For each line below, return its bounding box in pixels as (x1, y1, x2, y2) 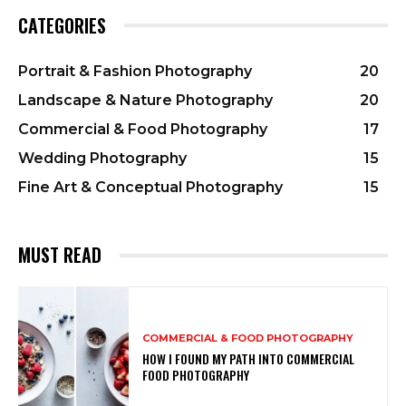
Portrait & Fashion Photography (18, 63, 252, 81)
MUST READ (18, 241, 101, 269)
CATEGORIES (18, 12, 106, 40)
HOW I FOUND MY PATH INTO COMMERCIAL (142, 349, 355, 369)
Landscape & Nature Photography (18, 92, 273, 110)
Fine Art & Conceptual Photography (18, 179, 283, 197)
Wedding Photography (18, 150, 187, 168)
